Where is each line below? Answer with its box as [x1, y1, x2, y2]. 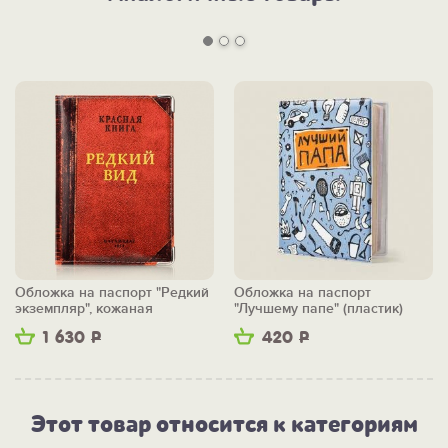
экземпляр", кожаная [15, 300, 153, 318]
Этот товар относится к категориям [30, 410, 418, 440]
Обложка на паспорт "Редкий [15, 284, 209, 302]
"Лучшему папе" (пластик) [234, 300, 403, 318]
